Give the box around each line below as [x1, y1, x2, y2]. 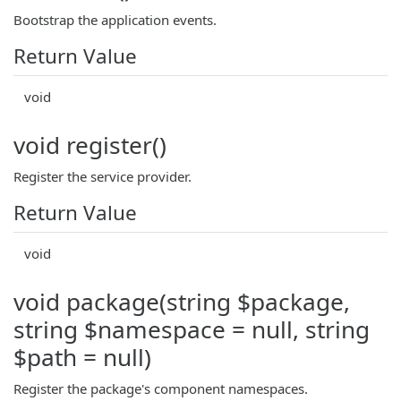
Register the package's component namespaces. [13, 379, 308, 397]
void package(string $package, [13, 285, 350, 318]
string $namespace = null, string [13, 312, 370, 346]
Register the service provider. [13, 166, 192, 185]
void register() [13, 128, 166, 161]
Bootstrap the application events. [13, 10, 217, 29]
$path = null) [13, 340, 151, 373]
